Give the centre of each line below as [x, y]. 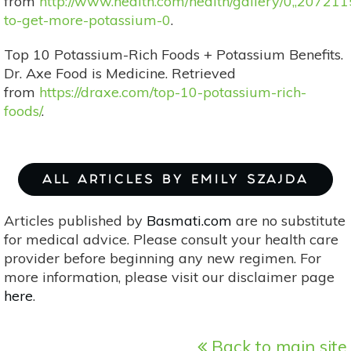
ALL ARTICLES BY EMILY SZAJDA [175, 180]
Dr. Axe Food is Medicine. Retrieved [120, 73]
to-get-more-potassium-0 [87, 20]
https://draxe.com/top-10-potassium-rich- [173, 92]
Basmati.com [189, 220]
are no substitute [289, 220]
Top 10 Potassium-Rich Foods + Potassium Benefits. [174, 54]
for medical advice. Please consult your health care [171, 239]
